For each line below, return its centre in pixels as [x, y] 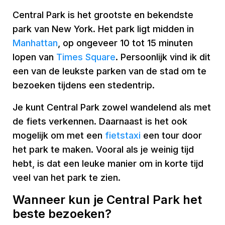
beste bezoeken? [62, 214]
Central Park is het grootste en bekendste [103, 15]
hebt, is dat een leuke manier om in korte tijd [108, 163]
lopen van [34, 57]
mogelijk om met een [59, 135]
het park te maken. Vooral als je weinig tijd [103, 149]
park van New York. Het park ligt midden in [103, 29]
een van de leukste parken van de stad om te [109, 71]
